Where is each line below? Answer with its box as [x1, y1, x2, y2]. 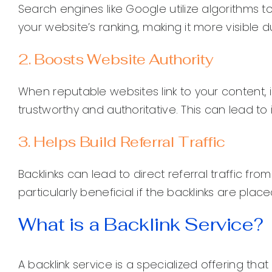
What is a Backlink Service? [18, 212, 263, 236]
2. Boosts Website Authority [18, 49, 214, 69]
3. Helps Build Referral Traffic [18, 132, 225, 151]
